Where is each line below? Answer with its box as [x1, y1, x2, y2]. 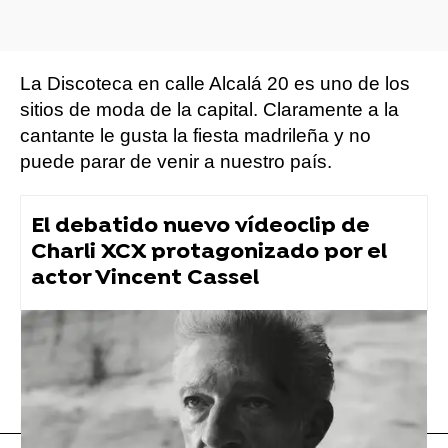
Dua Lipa [39, 345, 105, 365]
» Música [110, 404, 167, 419]
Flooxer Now [20, 404, 100, 419]
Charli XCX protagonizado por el [31, 239, 387, 266]
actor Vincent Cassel [31, 265, 259, 292]
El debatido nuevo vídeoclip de [31, 213, 370, 240]
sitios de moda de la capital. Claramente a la [20, 99, 399, 120]
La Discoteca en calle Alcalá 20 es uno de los [20, 73, 410, 94]
